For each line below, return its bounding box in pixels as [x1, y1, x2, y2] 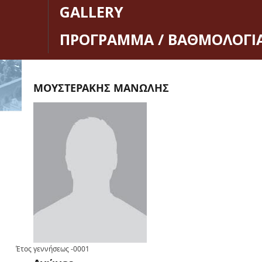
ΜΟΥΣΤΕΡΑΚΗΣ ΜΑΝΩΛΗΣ [33, 80, 169, 95]
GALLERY [60, 2, 123, 22]
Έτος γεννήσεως [16, 244, 69, 254]
